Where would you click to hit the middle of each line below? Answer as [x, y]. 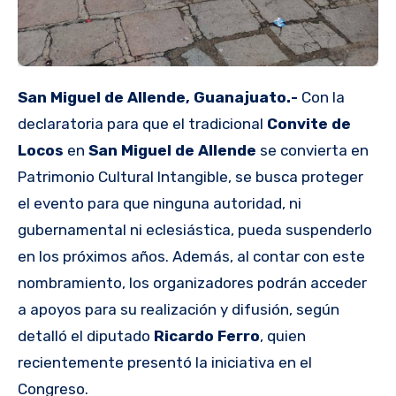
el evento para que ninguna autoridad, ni [160, 204]
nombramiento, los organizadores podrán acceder [192, 283]
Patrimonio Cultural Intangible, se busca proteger [190, 177]
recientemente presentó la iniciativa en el [165, 363]
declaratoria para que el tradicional [141, 124]
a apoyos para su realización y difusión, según [179, 310]
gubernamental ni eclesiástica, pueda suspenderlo [195, 230]
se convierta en [314, 151]
